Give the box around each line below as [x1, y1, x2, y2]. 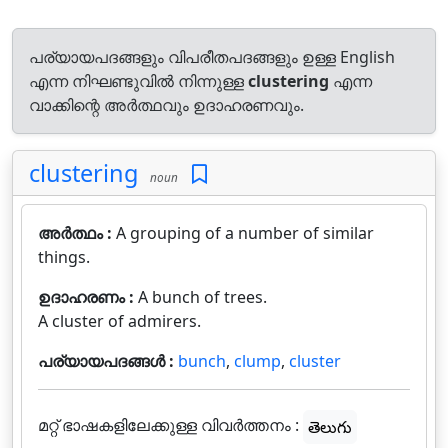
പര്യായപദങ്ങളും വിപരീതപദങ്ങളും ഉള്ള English [29, 46, 395, 68]
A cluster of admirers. [38, 310, 201, 332]
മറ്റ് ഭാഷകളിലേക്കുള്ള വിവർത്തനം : [38, 414, 299, 437]
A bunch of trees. [138, 286, 267, 308]
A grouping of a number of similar [116, 222, 374, 244]
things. [38, 246, 90, 268]
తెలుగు [308, 416, 352, 438]
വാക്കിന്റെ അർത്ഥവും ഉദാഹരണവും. [29, 94, 304, 116]
